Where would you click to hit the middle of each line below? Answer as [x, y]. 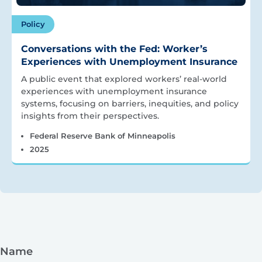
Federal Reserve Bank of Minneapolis [102, 136]
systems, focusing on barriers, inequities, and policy [130, 104]
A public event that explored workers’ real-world [124, 79]
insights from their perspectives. [90, 116]
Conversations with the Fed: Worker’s [114, 49]
